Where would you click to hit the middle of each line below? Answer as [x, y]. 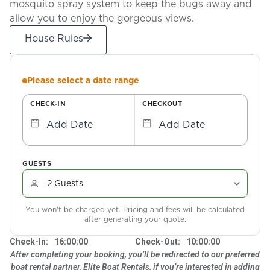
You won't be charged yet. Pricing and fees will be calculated [135, 210]
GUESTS [37, 164]
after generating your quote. [135, 219]
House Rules [54, 38]
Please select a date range [83, 80]
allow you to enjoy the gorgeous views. [102, 18]
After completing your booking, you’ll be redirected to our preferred [135, 255]
